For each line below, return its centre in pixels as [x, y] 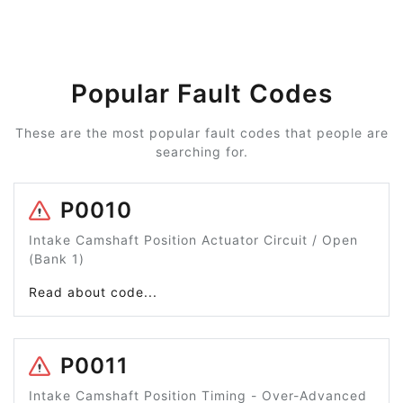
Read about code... [93, 292]
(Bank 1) [57, 259]
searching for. [201, 152]
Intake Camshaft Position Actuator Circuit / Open [193, 240]
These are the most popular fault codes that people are [201, 133]
